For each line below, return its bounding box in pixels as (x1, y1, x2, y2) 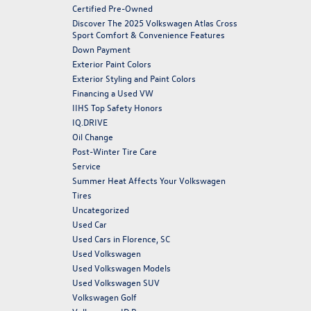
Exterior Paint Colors (72, 58, 151, 69)
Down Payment (72, 43, 131, 55)
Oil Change (72, 131, 113, 142)
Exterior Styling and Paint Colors (72, 72, 196, 84)
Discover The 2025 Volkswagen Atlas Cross (72, 17, 237, 28)
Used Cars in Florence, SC (72, 233, 170, 244)
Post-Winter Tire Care (72, 145, 157, 157)
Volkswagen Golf (72, 291, 137, 303)
